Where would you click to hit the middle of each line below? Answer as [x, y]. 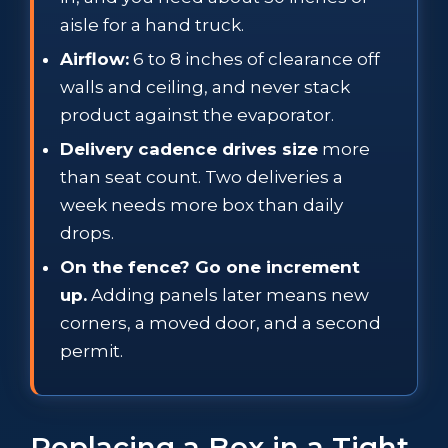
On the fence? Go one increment [210, 266]
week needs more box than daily [201, 204]
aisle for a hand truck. [152, 24]
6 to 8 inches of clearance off [254, 58]
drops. [87, 232]
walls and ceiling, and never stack [205, 86]
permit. [91, 350]
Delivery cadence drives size [189, 148]
